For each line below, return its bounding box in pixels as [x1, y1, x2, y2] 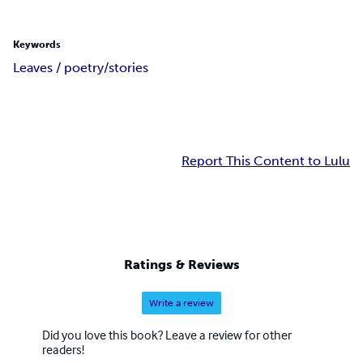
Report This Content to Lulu [181, 153, 350, 169]
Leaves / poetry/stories [13, 60, 148, 76]
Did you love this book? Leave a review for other [42, 326, 292, 343]
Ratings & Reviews [123, 256, 240, 272]
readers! [42, 340, 84, 357]
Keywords [13, 39, 61, 51]
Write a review [149, 297, 214, 309]
